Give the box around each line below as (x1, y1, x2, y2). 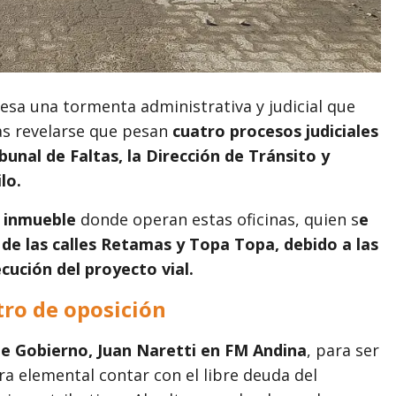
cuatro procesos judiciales (172, 119, 378, 141)
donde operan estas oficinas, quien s (76, 208, 359, 230)
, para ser (307, 339, 379, 361)
